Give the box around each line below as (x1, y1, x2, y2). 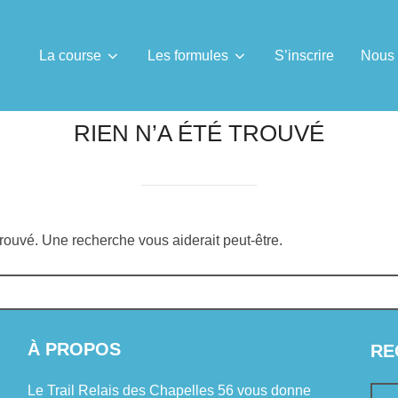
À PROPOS (27, 339, 121, 359)
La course (39, 47, 101, 63)
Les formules (147, 47, 228, 63)
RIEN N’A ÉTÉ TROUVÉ (74, 120, 324, 147)
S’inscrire (275, 47, 334, 63)
